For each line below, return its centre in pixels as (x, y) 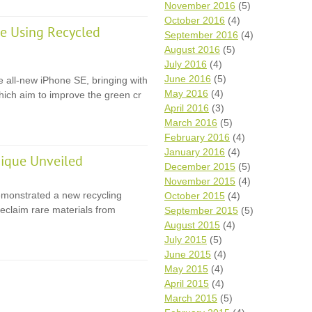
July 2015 (186, 240)
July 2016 (186, 64)
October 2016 (195, 20)
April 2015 (187, 283)
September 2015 (201, 210)
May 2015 (186, 269)
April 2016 (187, 108)
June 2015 (188, 254)
